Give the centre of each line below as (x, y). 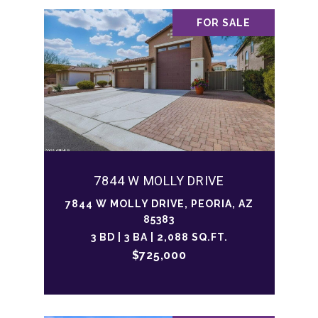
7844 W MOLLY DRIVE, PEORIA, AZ (159, 204)
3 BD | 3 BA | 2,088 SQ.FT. (159, 237)
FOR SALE (223, 23)
